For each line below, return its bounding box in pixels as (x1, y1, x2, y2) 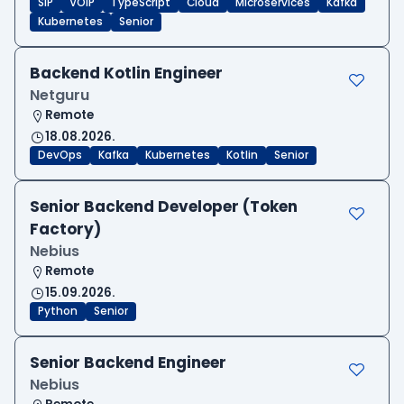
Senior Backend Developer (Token (30, 196, 298, 218)
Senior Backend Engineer (30, 352, 226, 374)
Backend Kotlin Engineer (30, 62, 223, 85)
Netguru (30, 85, 89, 106)
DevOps (38, 148, 82, 163)
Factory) (30, 218, 101, 241)
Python (38, 304, 78, 319)
